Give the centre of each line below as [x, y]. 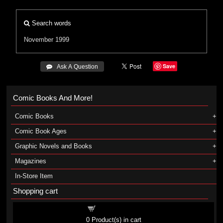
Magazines [30, 161]
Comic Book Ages [41, 131]
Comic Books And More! [53, 98]
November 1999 [47, 40]
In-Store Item [34, 176]
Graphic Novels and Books [53, 146]
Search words [51, 23]
